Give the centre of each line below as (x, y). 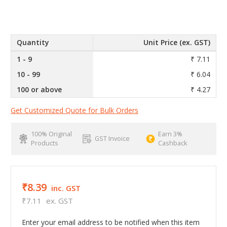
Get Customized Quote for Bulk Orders (74, 110)
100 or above (39, 90)
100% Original (51, 134)
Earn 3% (171, 134)
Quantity (33, 43)
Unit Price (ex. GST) (177, 43)
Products (44, 143)
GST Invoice (112, 138)
